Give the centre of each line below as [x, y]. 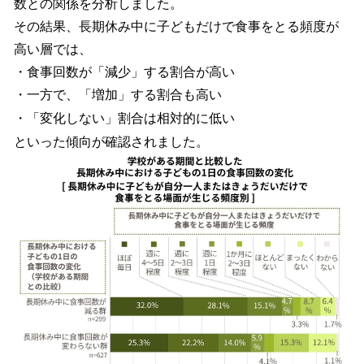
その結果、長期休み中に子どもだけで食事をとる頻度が [176, 26]
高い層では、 [53, 49]
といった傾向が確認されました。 [111, 141]
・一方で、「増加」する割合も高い [119, 95]
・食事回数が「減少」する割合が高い [126, 71]
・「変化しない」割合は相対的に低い [126, 119]
